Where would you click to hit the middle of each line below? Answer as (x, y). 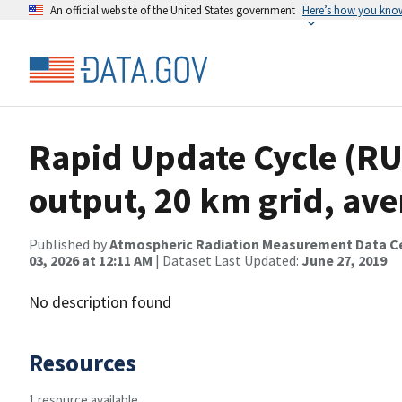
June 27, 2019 (344, 260)
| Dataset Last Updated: (227, 260)
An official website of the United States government (173, 10)
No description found (100, 302)
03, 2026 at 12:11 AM (91, 260)
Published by (69, 244)
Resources (83, 363)
